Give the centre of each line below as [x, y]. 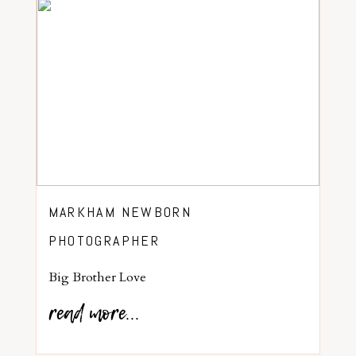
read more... [94, 314]
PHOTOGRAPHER [104, 240]
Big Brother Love [97, 277]
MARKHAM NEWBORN [120, 211]
